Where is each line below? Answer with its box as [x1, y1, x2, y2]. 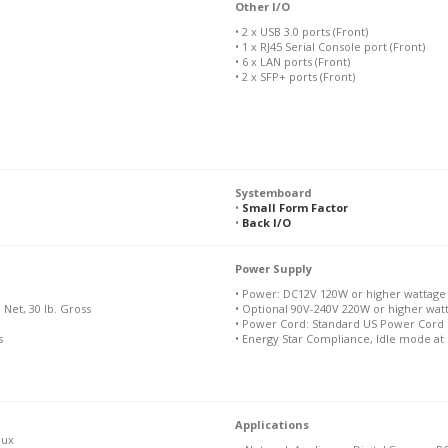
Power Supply [234, 260, 312, 276]
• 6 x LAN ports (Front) [234, 53, 350, 69]
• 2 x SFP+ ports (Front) [234, 68, 355, 84]
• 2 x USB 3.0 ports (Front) [234, 23, 368, 39]
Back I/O [241, 214, 291, 230]
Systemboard [234, 184, 312, 200]
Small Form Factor [241, 199, 348, 215]
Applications [234, 416, 309, 432]
